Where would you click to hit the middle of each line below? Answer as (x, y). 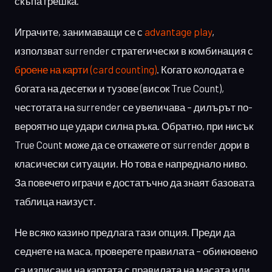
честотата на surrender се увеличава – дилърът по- (134, 107)
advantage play (178, 31)
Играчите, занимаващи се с (80, 31)
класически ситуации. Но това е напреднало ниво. (131, 163)
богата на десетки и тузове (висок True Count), (119, 88)
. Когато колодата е (200, 69)
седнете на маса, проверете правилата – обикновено (136, 250)
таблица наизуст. (55, 201)
